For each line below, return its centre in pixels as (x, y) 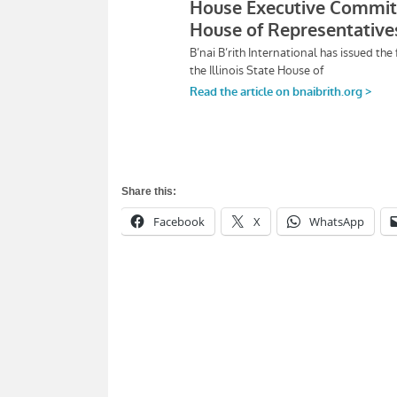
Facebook (179, 222)
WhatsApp (337, 222)
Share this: (149, 192)
